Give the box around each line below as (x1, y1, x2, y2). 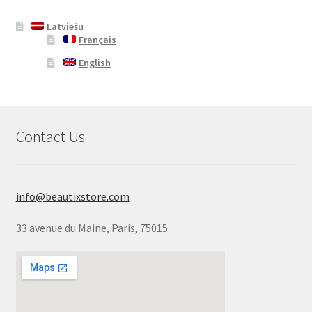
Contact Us (15, 126, 85, 146)
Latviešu (47, 19, 84, 33)
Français (78, 33, 116, 46)
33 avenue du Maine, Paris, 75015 (15, 220, 168, 235)
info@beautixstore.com (15, 189, 130, 203)
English (78, 56, 111, 69)
